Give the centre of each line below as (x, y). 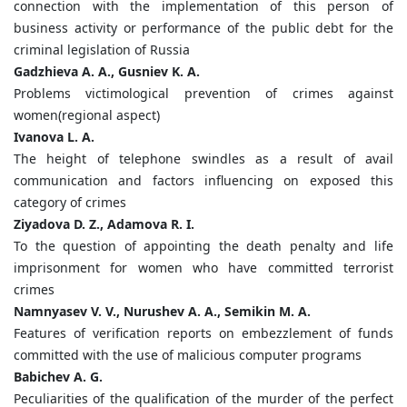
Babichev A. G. (58, 377)
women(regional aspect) (87, 115)
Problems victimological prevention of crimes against (203, 94)
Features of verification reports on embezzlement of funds (203, 333)
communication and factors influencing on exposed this (203, 181)
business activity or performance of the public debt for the (203, 28)
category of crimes (70, 203)
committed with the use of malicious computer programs (188, 355)
